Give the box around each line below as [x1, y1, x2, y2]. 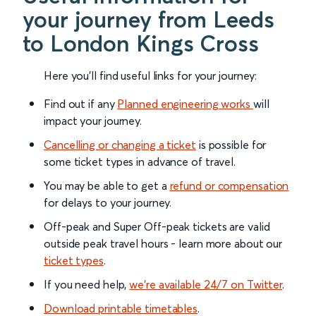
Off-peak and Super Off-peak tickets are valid [44, 219, 270, 234]
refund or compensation [169, 178, 289, 193]
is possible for [195, 138, 267, 152]
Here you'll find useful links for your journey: [44, 68, 257, 83]
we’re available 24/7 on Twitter [129, 277, 283, 292]
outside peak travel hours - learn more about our [44, 236, 283, 251]
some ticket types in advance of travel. [44, 154, 236, 169]
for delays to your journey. [44, 195, 172, 210]
